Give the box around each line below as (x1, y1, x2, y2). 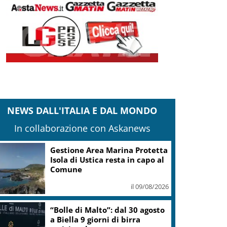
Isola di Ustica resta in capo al (50, 155, 165, 165)
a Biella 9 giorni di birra (50, 214, 141, 224)
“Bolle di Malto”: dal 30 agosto (50, 204, 165, 215)
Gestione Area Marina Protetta (50, 145, 168, 156)
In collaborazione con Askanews (14, 122, 150, 134)
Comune (50, 164, 83, 175)
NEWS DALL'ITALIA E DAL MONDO (7, 104, 158, 117)
